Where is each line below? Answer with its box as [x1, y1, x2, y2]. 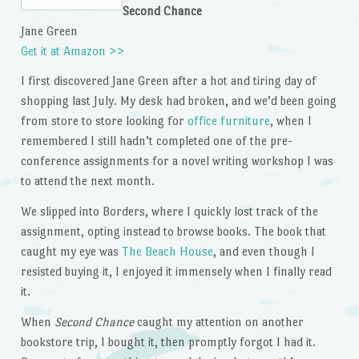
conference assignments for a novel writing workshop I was [20, 154, 333, 168]
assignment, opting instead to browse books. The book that [20, 224, 326, 239]
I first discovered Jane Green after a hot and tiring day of [20, 74, 317, 88]
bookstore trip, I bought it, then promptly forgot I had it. [20, 335, 316, 349]
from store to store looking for [20, 114, 188, 128]
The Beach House [121, 244, 213, 259]
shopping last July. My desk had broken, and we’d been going [20, 94, 337, 108]
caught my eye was [20, 244, 122, 259]
